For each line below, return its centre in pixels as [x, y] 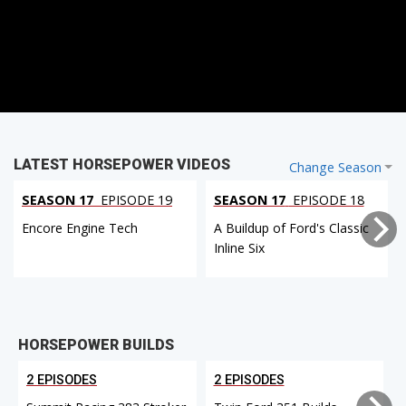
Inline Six [239, 248]
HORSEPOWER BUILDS [96, 344]
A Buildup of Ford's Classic [291, 228]
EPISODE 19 [135, 200]
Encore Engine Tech [80, 228]
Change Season [335, 168]
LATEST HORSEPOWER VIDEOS [122, 165]
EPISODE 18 [326, 200]
